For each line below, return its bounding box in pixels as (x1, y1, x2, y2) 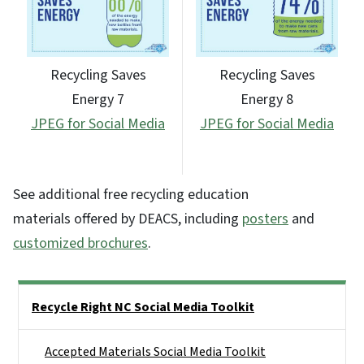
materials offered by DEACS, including (13, 208, 242, 229)
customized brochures (13, 232, 148, 253)
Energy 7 (71, 89, 124, 110)
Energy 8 (240, 89, 293, 110)
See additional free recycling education (13, 184, 249, 205)
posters (242, 208, 288, 229)
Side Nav (18, 286, 64, 305)
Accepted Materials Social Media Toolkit (45, 342, 266, 361)
